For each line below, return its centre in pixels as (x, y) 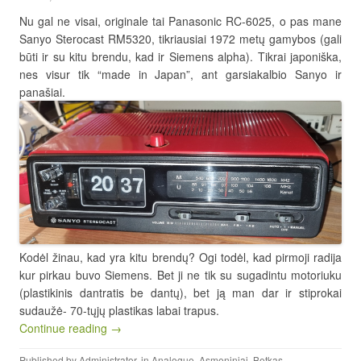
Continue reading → (71, 328)
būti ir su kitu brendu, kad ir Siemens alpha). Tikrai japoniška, (180, 56)
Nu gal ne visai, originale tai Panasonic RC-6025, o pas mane (180, 21)
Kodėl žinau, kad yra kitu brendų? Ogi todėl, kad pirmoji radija (180, 257)
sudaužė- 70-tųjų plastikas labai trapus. (119, 310)
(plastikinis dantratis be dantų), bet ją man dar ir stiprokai (180, 292)
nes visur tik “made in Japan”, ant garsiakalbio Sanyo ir (180, 74)
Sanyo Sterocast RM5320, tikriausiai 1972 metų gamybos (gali (180, 38)
